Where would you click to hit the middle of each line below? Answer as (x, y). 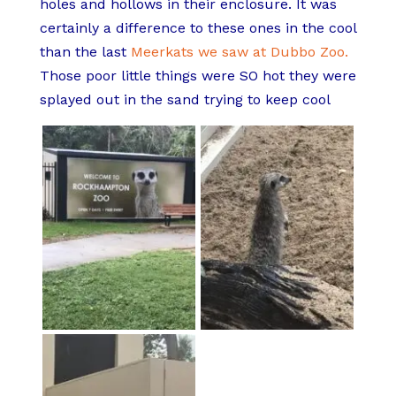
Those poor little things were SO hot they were (198, 75)
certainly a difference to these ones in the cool (198, 27)
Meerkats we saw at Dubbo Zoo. (239, 51)
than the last (85, 51)
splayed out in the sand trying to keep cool (185, 99)
